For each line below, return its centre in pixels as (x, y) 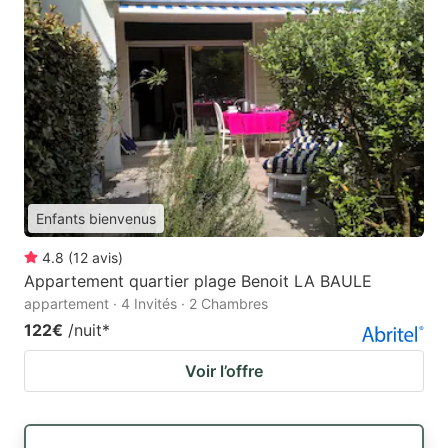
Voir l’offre (224, 371)
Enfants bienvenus (96, 219)
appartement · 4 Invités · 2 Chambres (146, 304)
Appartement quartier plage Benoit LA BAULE (198, 281)
